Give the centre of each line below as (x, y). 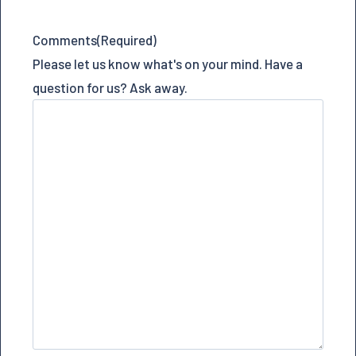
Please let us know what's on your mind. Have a (168, 63)
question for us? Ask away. (110, 87)
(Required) (127, 39)
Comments (65, 39)
